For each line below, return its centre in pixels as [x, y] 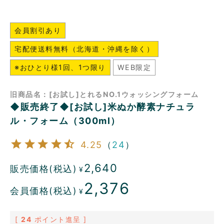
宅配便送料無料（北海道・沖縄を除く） [84, 49]
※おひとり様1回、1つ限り [60, 67]
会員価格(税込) [43, 190]
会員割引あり [38, 30]
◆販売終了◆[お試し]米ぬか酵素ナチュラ [102, 107]
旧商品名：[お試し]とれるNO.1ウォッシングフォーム [104, 94]
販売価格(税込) [43, 169]
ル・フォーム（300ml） [65, 121]
